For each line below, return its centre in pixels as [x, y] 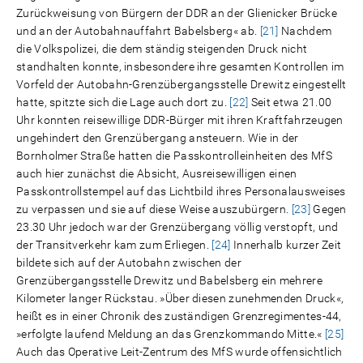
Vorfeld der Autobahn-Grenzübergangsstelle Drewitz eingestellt [181, 84]
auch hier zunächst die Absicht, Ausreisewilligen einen [157, 173]
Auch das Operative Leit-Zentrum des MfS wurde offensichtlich [179, 352]
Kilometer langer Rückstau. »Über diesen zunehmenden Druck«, [180, 298]
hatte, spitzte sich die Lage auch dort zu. [123, 102]
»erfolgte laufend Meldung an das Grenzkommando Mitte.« [171, 334]
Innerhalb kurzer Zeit [286, 245]
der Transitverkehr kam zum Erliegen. [114, 245]
